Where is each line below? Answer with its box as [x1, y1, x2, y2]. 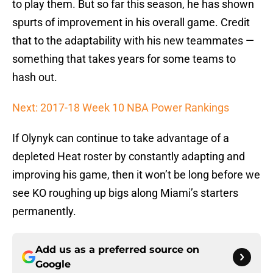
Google [35, 258, 71, 271]
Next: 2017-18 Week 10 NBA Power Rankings [12, 101, 229, 115]
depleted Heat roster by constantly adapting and [12, 150, 245, 163]
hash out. [12, 71, 57, 84]
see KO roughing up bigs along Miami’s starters [12, 186, 238, 200]
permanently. [12, 205, 76, 218]
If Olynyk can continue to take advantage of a [12, 132, 229, 145]
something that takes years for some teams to [12, 52, 236, 66]
